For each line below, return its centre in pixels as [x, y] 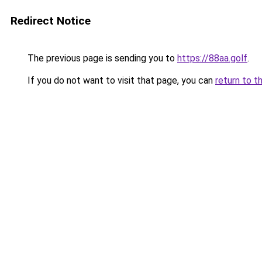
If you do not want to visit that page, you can [120, 80]
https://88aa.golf [212, 58]
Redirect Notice [51, 21]
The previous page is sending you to [101, 58]
